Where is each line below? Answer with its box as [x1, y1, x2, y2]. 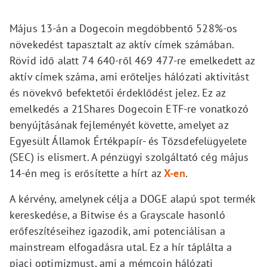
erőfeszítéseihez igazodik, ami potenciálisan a [10, 224, 225, 238]
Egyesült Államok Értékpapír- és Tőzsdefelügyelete [10, 134, 247, 148]
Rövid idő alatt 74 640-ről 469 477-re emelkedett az [10, 54, 255, 68]
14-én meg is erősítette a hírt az [10, 166, 164, 181]
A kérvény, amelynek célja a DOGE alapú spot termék [10, 192, 256, 206]
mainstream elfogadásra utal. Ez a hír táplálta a [10, 240, 232, 254]
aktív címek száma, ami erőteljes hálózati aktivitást [10, 70, 249, 84]
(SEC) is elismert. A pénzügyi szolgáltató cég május [10, 150, 249, 164]
